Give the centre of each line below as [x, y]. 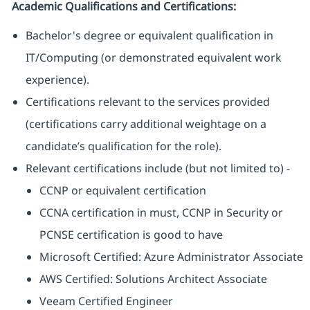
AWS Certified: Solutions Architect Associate [153, 279]
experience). [57, 80]
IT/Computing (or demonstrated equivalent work [153, 58]
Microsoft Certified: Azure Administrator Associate [171, 257]
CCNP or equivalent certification [122, 191]
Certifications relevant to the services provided [147, 102]
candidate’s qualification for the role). [123, 146]
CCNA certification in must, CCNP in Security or [161, 213]
